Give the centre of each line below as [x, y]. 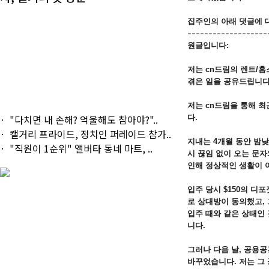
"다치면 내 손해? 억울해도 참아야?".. [84, 119]
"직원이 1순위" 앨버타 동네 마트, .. [81, 148]
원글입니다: [208, 45]
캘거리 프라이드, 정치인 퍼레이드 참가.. [90, 134]
